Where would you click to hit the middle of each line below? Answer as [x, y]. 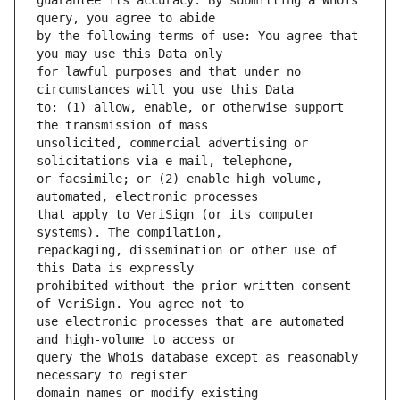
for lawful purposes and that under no [169, 72]
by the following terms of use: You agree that [197, 36]
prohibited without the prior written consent [194, 286]
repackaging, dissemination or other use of [187, 250]
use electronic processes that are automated [190, 322]
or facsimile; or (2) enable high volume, [179, 179]
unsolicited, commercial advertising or [172, 143]
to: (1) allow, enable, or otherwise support [190, 108]
